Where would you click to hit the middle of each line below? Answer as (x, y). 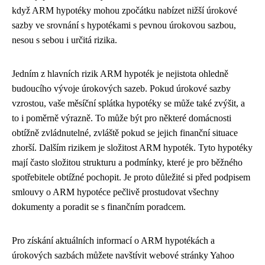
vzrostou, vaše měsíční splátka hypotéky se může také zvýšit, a (128, 103)
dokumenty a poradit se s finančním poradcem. (99, 207)
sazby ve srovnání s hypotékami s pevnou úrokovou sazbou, (124, 25)
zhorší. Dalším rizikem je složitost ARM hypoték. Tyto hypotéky (132, 148)
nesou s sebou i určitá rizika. (64, 40)
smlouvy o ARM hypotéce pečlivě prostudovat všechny (115, 192)
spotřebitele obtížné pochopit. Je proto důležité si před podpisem (131, 177)
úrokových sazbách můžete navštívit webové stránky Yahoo (123, 255)
